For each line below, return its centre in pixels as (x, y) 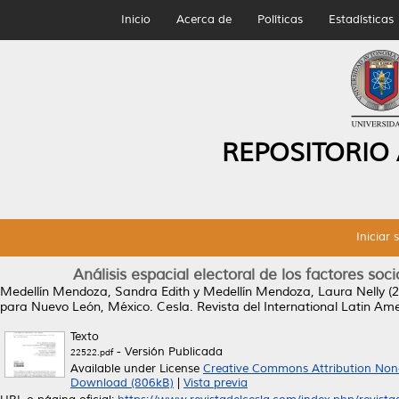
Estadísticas (361, 20)
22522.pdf (92, 352)
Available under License (137, 369)
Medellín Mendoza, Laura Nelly (294, 292)
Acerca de (204, 20)
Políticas (280, 20)
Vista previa (216, 383)
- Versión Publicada (168, 352)
